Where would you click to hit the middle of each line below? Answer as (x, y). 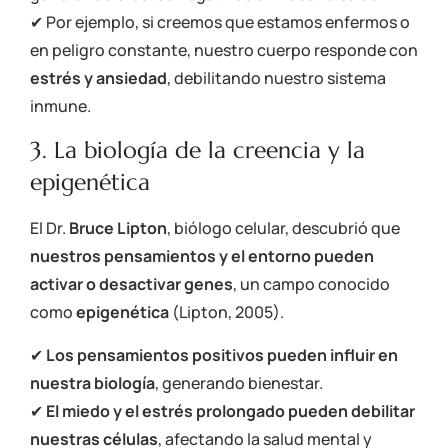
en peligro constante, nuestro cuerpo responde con (224, 49)
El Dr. (49, 228)
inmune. (60, 105)
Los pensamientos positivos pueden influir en (222, 354)
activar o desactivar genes (131, 284)
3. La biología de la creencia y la (197, 150)
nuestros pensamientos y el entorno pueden (202, 256)
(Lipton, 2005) (226, 312)
